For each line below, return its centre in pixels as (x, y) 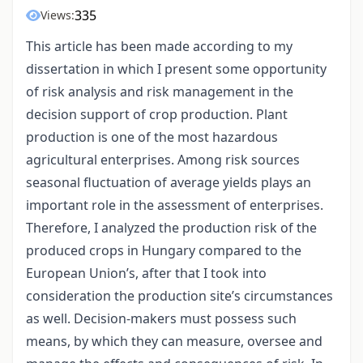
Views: (58, 15)
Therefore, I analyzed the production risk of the (171, 228)
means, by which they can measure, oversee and (174, 342)
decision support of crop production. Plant (157, 115)
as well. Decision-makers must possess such (161, 319)
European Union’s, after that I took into (146, 273)
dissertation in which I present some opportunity (176, 69)
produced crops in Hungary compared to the (164, 251)
